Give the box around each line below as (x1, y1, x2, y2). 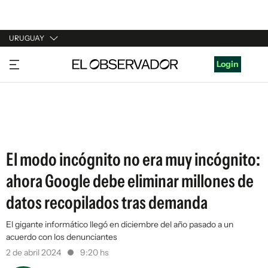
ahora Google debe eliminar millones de (6, 170, 254, 192)
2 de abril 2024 (6, 247, 63, 258)
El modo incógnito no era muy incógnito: (6, 148, 260, 170)
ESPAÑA (9, 100, 42, 111)
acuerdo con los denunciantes (6, 232, 117, 242)
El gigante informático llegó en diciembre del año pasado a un (6, 219, 233, 230)
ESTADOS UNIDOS (9, 123, 83, 134)
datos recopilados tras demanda (6, 191, 208, 214)
